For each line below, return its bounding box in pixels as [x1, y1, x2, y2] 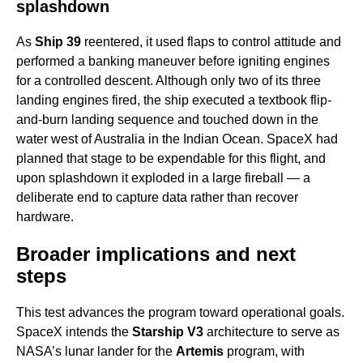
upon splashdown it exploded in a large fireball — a [16, 171, 310, 186]
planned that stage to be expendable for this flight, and [16, 152, 326, 166]
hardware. [16, 210, 74, 224]
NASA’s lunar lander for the [16, 344, 176, 359]
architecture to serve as [203, 325, 340, 340]
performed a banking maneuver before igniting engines [16, 54, 330, 69]
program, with [224, 344, 305, 359]
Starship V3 [132, 325, 203, 340]
